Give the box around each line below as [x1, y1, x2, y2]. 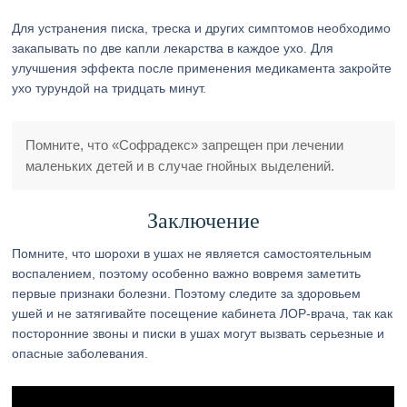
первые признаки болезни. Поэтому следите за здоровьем [12, 286, 362, 301]
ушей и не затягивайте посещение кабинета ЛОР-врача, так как [12, 306, 393, 321]
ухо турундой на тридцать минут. [12, 81, 207, 95]
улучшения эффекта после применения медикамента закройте [12, 61, 392, 75]
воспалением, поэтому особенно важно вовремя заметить [12, 266, 362, 281]
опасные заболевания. [12, 346, 149, 361]
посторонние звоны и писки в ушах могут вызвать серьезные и [12, 326, 385, 341]
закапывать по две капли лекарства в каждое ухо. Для [12, 41, 334, 55]
